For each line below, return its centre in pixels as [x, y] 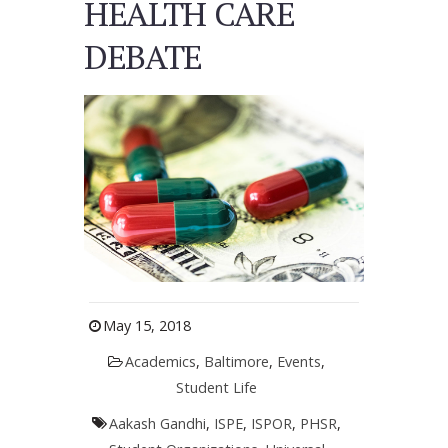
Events [299, 361]
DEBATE [143, 57]
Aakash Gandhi [158, 423]
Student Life [217, 387]
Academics [161, 361]
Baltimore [237, 361]
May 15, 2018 [146, 325]
